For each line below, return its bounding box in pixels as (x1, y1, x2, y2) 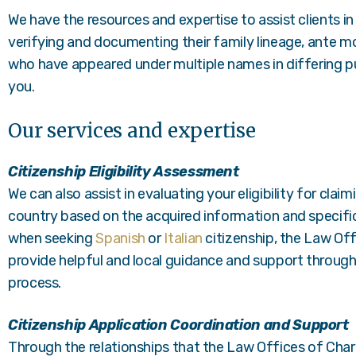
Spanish (95, 230, 145, 247)
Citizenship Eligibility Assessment (8, 163, 239, 180)
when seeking (8, 230, 96, 247)
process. (8, 274, 62, 292)
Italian (164, 230, 203, 247)
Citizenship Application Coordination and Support (8, 316, 349, 334)
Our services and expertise (8, 118, 256, 143)
